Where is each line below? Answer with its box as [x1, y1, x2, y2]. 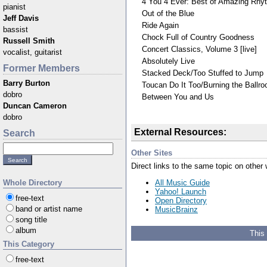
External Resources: [134, 126, 226, 137]
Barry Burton [3, 79, 50, 88]
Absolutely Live [142, 56, 195, 66]
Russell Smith [3, 36, 55, 45]
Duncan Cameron [3, 101, 67, 110]
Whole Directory [3, 178, 62, 187]
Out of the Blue [142, 8, 194, 18]
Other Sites [131, 148, 172, 157]
